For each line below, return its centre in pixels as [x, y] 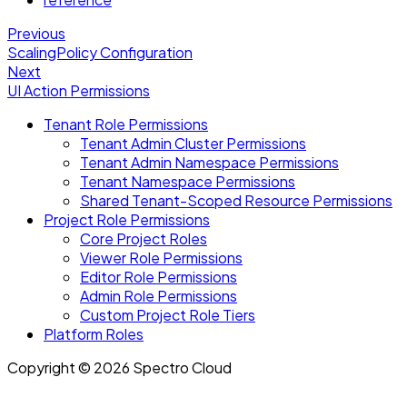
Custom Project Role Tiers [168, 315]
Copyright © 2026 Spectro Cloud [119, 368]
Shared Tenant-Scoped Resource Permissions [236, 201]
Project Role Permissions [127, 220]
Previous [36, 34]
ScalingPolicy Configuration [100, 53]
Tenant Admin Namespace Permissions [209, 163]
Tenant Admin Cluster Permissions [193, 144]
